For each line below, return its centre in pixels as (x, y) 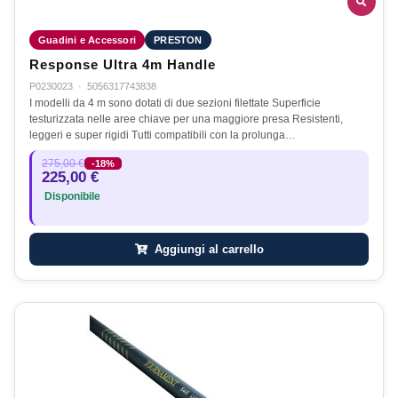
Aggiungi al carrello (207, 249)
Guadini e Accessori (88, 40)
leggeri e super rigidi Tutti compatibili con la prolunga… (163, 135)
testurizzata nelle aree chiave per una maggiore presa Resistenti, (186, 119)
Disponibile (71, 196)
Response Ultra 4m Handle (123, 64)
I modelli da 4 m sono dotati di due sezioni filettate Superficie (175, 103)
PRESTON (178, 40)
